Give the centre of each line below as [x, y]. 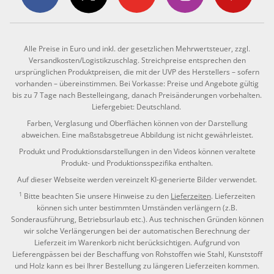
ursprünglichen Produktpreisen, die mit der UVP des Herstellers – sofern [137, 72]
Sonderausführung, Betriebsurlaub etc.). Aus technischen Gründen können [137, 220]
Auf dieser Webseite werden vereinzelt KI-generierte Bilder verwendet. [137, 180]
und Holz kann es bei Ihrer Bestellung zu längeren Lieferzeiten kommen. [137, 266]
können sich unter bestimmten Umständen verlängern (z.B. [137, 208]
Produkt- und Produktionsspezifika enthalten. [137, 163]
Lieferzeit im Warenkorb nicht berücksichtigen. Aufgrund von [137, 243]
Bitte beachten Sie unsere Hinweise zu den [96, 196]
